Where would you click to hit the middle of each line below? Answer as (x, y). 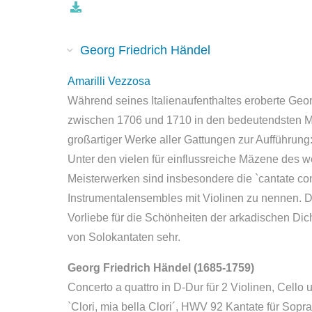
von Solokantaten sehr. (124, 237)
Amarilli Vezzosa (109, 81)
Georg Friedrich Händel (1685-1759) (161, 268)
